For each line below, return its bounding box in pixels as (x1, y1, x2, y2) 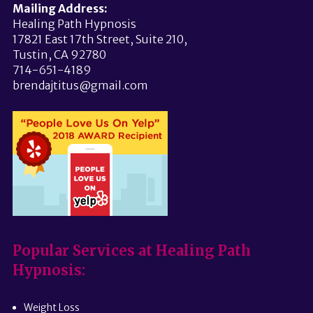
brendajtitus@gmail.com (12, 78, 148, 92)
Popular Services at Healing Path (12, 241, 251, 259)
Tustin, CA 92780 (12, 47, 106, 61)
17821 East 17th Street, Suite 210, (12, 31, 187, 46)
